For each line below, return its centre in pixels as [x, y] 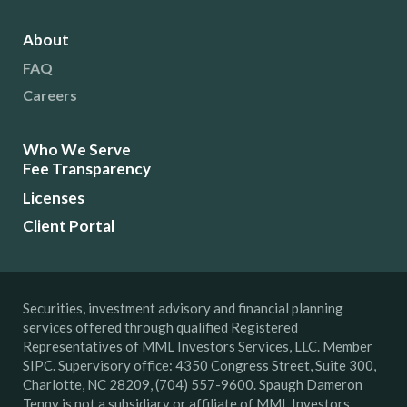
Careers [50, 94]
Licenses [54, 197]
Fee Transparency [87, 168]
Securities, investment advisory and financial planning [183, 308]
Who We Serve [77, 149]
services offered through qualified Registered [160, 327]
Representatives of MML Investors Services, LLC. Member [198, 346]
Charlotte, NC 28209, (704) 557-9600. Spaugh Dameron [193, 384]
